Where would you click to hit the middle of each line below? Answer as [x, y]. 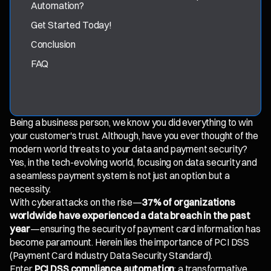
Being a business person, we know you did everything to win [131, 123]
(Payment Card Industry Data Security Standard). [111, 256]
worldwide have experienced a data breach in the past [130, 216]
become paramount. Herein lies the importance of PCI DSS [129, 243]
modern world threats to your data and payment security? [129, 149]
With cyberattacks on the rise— [76, 203]
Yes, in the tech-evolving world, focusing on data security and [133, 163]
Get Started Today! [71, 25]
